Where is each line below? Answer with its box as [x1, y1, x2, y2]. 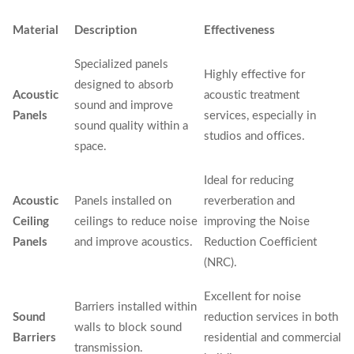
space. [74, 141, 107, 153]
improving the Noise [204, 216, 310, 228]
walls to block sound [74, 322, 182, 333]
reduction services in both [204, 311, 338, 323]
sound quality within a [74, 120, 188, 132]
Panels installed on [74, 195, 171, 207]
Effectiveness [204, 24, 275, 36]
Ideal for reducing [204, 175, 294, 186]
